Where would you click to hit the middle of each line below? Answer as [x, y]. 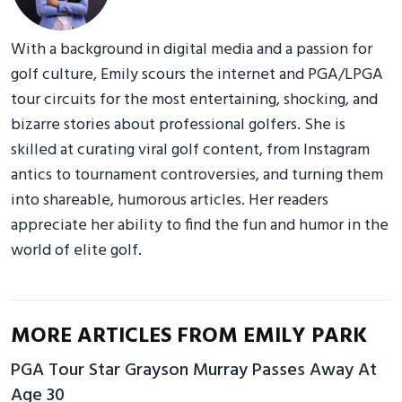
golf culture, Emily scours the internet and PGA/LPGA [197, 74]
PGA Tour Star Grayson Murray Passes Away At [194, 370]
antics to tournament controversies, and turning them [197, 175]
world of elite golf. [76, 250]
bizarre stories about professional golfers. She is [178, 125]
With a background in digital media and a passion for [192, 49]
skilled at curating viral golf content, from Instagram [190, 150]
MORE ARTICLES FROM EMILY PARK [189, 336]
